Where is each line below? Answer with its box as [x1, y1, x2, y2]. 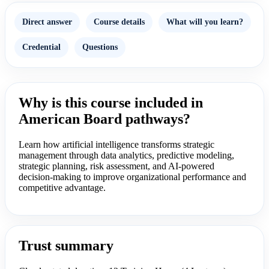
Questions [82, 43, 118, 52]
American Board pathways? [19, 111, 190, 127]
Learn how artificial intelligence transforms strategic [19, 139, 214, 150]
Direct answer [22, 17, 72, 26]
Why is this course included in [19, 95, 203, 110]
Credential [22, 43, 61, 52]
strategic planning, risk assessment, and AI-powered [19, 160, 214, 171]
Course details [94, 17, 145, 26]
